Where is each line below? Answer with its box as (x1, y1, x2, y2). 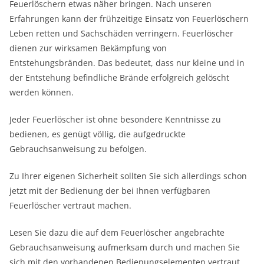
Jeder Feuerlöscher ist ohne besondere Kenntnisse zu (9, 113, 221, 125)
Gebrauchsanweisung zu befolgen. (9, 143, 147, 154)
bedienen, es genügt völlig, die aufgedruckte (9, 128, 186, 140)
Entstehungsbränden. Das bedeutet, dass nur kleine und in (9, 57, 245, 68)
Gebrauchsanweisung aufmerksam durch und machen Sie (9, 241, 240, 253)
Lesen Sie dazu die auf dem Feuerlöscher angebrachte (9, 226, 225, 238)
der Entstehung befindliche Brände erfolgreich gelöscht (9, 71, 229, 83)
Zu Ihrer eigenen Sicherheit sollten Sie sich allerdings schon (9, 170, 247, 181)
